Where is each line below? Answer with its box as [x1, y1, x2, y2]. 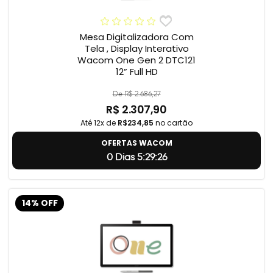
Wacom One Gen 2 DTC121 [77, 54, 196, 67]
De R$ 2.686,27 [112, 89, 161, 99]
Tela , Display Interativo [84, 42, 189, 55]
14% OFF [21, 197, 58, 209]
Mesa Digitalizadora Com [79, 30, 194, 44]
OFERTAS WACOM [101, 138, 172, 149]
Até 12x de [80, 118, 118, 129]
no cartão [154, 118, 193, 129]
